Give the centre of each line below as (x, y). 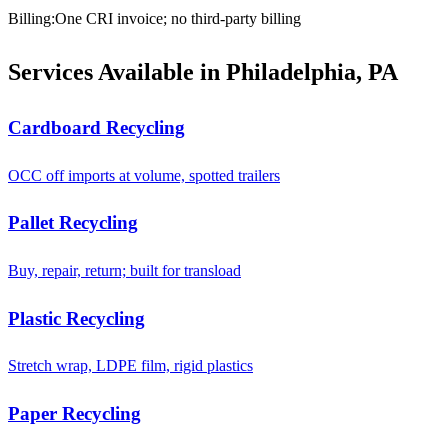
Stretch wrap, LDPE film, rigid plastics (130, 366)
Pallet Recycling (73, 223)
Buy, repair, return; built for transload (124, 271)
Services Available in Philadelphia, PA (203, 71)
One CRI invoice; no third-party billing (178, 19)
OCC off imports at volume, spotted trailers (144, 175)
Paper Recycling (74, 414)
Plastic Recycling (76, 318)
